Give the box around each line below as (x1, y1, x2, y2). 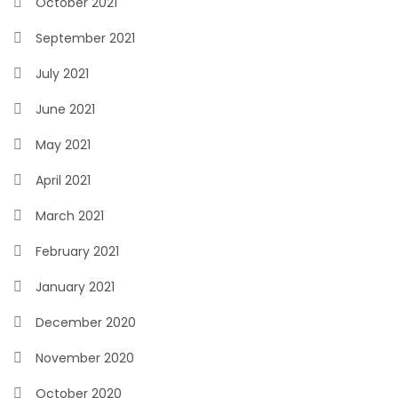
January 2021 (36, 278, 115, 296)
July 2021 (36, 65, 89, 83)
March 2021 (36, 207, 104, 225)
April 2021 (36, 171, 91, 189)
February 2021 (36, 243, 119, 260)
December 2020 (36, 314, 136, 331)
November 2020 (36, 349, 134, 367)
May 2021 (36, 136, 91, 154)
